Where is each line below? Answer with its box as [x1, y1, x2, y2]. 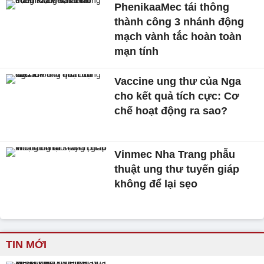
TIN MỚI [6, 239, 47, 251]
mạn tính [114, 45, 159, 57]
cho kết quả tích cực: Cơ [114, 90, 240, 102]
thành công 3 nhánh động [114, 16, 245, 28]
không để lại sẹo [114, 177, 198, 190]
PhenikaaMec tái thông [114, 1, 230, 13]
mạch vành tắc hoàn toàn [114, 31, 242, 42]
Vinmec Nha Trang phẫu [114, 148, 236, 160]
